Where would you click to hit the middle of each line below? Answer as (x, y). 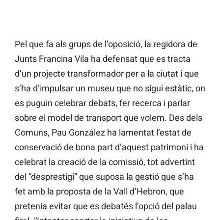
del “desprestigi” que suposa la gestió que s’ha (104, 177)
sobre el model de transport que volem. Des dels (109, 118)
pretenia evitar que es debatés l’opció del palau (106, 206)
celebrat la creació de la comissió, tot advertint (105, 162)
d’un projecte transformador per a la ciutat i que (107, 74)
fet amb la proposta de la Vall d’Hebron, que (99, 192)
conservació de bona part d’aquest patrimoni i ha (109, 147)
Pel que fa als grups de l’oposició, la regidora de (106, 44)
